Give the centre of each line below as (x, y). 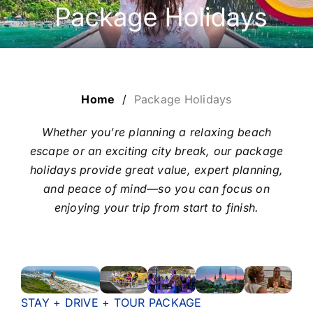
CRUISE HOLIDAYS (68, 69)
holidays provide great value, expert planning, (156, 170)
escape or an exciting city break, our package (156, 151)
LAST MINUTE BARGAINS (86, 115)
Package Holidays (183, 99)
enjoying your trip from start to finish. (156, 208)
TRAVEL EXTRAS (62, 161)
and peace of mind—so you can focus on (156, 189)
